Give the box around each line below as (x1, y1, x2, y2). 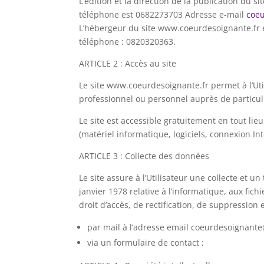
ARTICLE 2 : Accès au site (79, 57, 177, 69)
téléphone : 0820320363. (79, 35, 176, 47)
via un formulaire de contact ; (87, 236, 204, 248)
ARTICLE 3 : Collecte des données (79, 150, 210, 161)
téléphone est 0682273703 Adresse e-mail (79, 8, 247, 20)
